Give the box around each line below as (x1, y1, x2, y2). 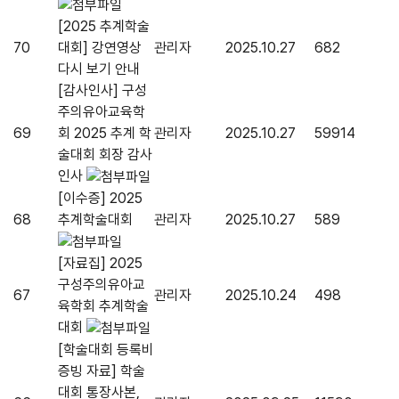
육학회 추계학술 (58, 297, 149, 315)
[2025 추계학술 (58, 18, 150, 36)
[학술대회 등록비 (58, 341, 154, 359)
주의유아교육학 (58, 103, 145, 121)
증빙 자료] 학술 (58, 362, 145, 380)
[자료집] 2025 (58, 255, 142, 273)
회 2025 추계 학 (58, 125, 151, 142)
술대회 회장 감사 (58, 146, 152, 164)
